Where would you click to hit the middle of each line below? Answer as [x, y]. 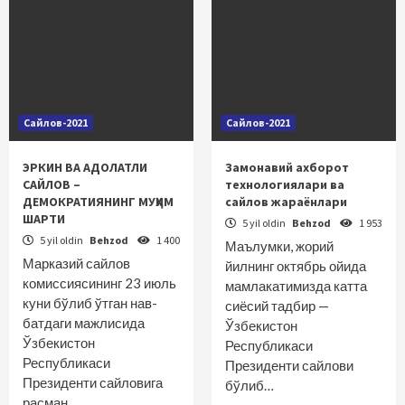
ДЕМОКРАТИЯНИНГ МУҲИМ [98, 202]
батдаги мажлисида [84, 323]
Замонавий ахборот [287, 167]
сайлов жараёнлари [286, 202]
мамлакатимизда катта [296, 286]
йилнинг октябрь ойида [296, 266]
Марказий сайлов [76, 263]
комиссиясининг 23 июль [99, 283]
